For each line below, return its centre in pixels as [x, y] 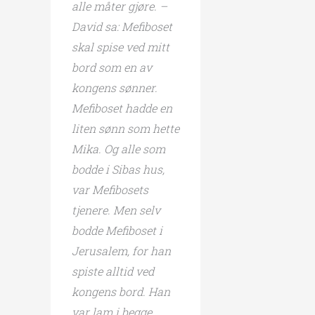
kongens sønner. [115, 87]
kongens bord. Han [121, 291]
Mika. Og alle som [118, 148]
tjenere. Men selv [116, 210]
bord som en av [112, 67]
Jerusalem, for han [121, 250]
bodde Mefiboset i [117, 230]
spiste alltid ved [113, 271]
